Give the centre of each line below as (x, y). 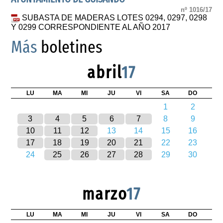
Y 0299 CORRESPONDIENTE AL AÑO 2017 (91, 27)
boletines (70, 47)
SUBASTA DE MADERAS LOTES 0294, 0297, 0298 (115, 18)
